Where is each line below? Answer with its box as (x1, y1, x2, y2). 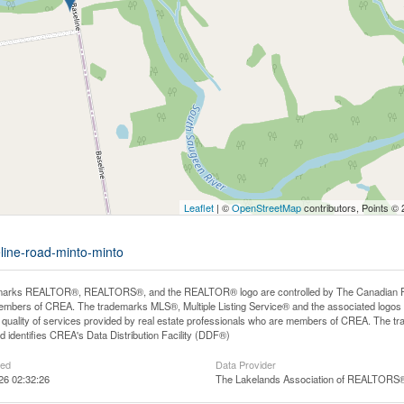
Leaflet (183, 200, 214, 216)
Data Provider (215, 357, 276, 372)
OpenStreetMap (231, 200, 301, 216)
